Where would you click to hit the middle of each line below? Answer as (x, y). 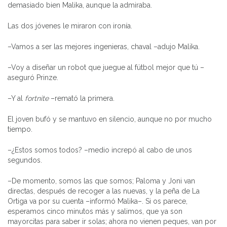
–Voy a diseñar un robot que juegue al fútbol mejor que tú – (106, 67)
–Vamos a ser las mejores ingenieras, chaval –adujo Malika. (104, 46)
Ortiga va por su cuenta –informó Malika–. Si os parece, (98, 201)
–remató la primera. (83, 98)
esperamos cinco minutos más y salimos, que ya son (95, 211)
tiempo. (20, 129)
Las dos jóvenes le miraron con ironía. (70, 26)
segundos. (25, 160)
